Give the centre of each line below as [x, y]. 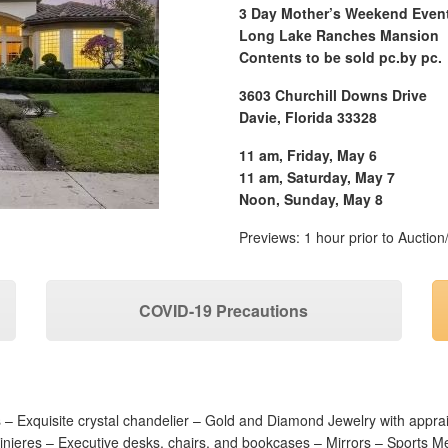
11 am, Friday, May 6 [308, 155]
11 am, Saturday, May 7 [317, 177]
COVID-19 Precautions [224, 311]
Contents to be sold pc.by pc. [340, 57]
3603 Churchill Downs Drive [333, 95]
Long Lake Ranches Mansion [339, 35]
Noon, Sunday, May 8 [311, 199]
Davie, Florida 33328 [308, 117]
